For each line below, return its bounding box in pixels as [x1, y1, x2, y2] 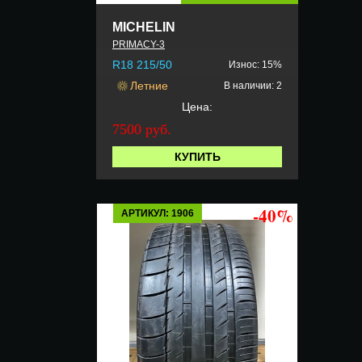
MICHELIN [112, 19, 175, 34]
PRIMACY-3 [112, 38, 165, 50]
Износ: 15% [229, 58, 282, 70]
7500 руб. [112, 120, 171, 137]
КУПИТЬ [174, 149, 221, 163]
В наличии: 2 [224, 79, 282, 91]
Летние [130, 78, 168, 92]
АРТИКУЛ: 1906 [121, 207, 194, 219]
